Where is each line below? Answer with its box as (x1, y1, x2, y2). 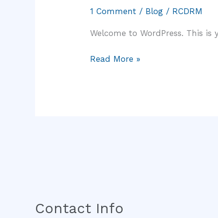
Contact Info (35, 200, 124, 217)
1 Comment (90, 6, 137, 16)
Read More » (90, 54, 141, 64)
